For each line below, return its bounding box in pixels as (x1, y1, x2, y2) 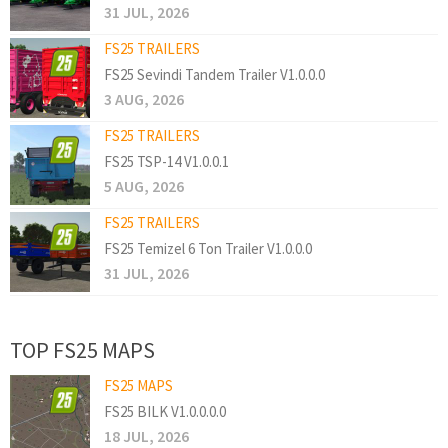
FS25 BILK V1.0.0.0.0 (104, 402, 226, 422)
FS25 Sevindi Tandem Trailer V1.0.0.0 (104, 65, 325, 85)
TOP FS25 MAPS (10, 336, 155, 365)
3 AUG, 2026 (104, 89, 184, 110)
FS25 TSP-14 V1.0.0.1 (104, 152, 229, 172)
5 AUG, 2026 (104, 176, 184, 197)
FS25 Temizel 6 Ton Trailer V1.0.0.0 (104, 239, 312, 259)
